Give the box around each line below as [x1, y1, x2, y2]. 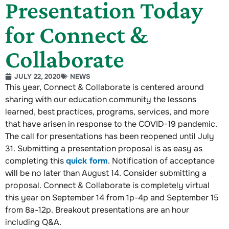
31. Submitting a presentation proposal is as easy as [5, 143, 202, 154]
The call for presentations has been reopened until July [5, 130, 214, 142]
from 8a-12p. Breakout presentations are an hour [5, 204, 189, 215]
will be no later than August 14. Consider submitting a [5, 167, 207, 178]
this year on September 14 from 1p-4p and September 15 [5, 192, 219, 203]
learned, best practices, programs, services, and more [5, 106, 209, 117]
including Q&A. [5, 216, 61, 227]
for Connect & [5, 20, 148, 48]
